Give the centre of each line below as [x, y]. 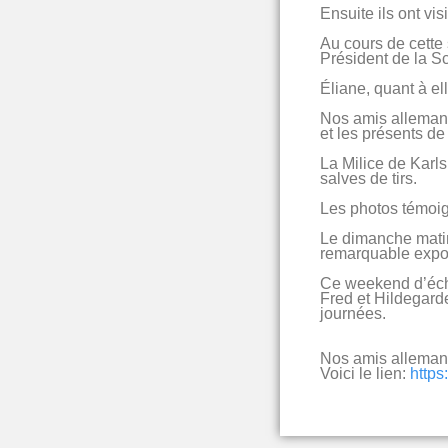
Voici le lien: [364, 373]
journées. [352, 313]
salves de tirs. [368, 178]
